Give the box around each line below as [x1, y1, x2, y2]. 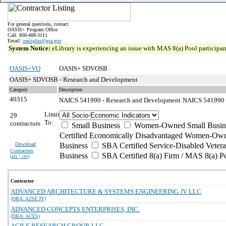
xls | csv [12, 153, 28, 159]
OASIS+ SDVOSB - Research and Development [10, 76, 138, 83]
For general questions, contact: [8, 21, 70, 27]
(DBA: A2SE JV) [11, 196, 46, 201]
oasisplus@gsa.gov [23, 38, 62, 43]
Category [10, 87, 28, 92]
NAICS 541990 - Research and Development [59, 96, 181, 104]
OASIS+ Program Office [8, 27, 58, 32]
